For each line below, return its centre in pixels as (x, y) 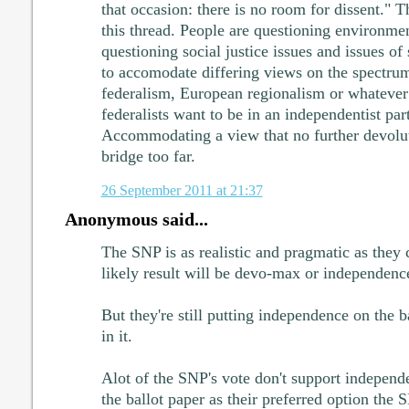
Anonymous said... (136, 220)
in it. (116, 336)
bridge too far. (148, 157)
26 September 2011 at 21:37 (182, 191)
